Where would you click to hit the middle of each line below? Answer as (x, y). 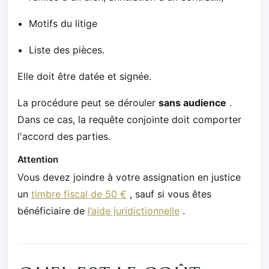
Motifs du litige (63, 23)
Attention (38, 159)
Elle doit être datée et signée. (84, 76)
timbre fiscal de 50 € (79, 194)
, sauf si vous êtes (169, 194)
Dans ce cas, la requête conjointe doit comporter (129, 119)
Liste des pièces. (67, 50)
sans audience (192, 102)
